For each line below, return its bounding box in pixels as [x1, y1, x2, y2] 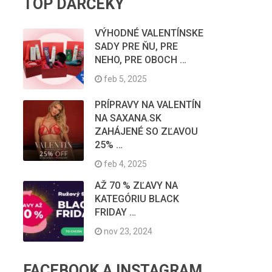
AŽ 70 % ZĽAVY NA [94, 180, 178, 192]
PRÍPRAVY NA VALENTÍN [94, 99, 201, 111]
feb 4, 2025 [101, 159, 147, 169]
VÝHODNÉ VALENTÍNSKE [94, 27, 203, 39]
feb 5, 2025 [101, 74, 147, 84]
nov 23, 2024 [101, 226, 152, 237]
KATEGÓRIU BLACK [94, 193, 179, 205]
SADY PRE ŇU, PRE [94, 41, 178, 53]
